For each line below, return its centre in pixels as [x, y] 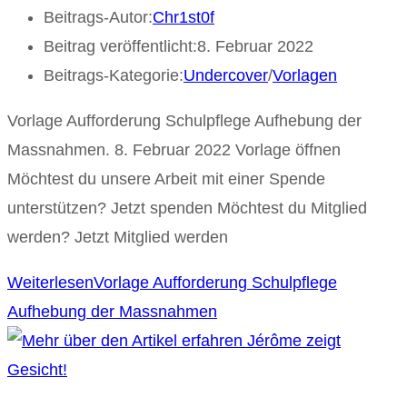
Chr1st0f [184, 17]
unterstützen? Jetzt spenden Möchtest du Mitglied [187, 208]
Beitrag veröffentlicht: [120, 46]
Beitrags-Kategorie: [114, 75]
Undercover [226, 75]
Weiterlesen [50, 282]
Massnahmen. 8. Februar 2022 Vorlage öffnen [174, 149]
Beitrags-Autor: [98, 17]
